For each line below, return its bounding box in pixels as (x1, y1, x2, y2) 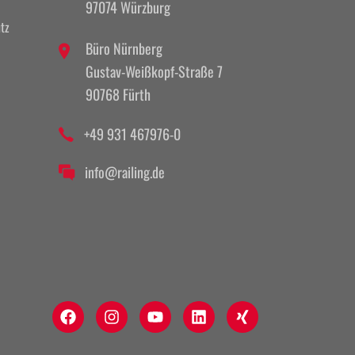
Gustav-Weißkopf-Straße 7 (85, 60, 223, 82)
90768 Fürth (85, 83, 151, 105)
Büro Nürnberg (85, 37, 162, 59)
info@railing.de (84, 162, 165, 183)
